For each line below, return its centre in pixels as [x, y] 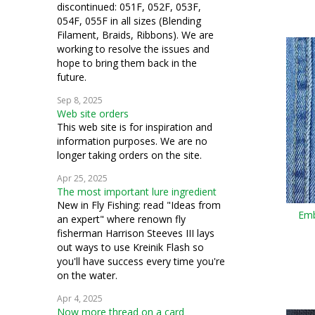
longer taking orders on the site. [129, 155]
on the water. [87, 275]
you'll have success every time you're [141, 261]
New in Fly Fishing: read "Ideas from [139, 205]
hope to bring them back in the [127, 63]
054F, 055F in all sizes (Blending [129, 21]
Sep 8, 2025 [80, 100]
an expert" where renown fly [121, 219]
